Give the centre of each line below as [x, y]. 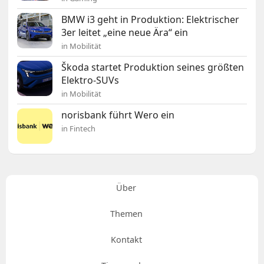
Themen [126, 214]
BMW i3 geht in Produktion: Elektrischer [151, 20]
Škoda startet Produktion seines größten [153, 67]
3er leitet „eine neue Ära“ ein [125, 33]
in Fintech [79, 129]
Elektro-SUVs [90, 80]
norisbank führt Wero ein [118, 115]
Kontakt [126, 240]
